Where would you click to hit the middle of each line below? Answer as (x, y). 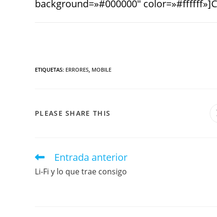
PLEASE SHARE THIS (73, 113)
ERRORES (77, 70)
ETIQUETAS (49, 70)
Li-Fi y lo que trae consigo (81, 171)
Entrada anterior (91, 157)
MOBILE (101, 70)
